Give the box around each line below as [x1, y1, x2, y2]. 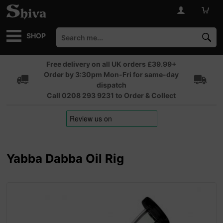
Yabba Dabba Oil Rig [6, 151, 124, 166]
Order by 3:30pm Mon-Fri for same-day [44, 70, 179, 79]
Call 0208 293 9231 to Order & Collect [47, 91, 176, 100]
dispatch [96, 81, 126, 89]
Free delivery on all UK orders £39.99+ [46, 60, 177, 68]
